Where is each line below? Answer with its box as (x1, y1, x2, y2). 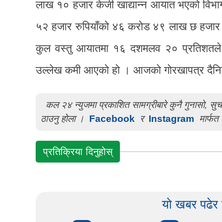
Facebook (89, 113, 135, 124)
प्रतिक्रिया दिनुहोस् (43, 146, 112, 157)
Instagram (149, 113, 194, 124)
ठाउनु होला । (41, 113, 87, 124)
